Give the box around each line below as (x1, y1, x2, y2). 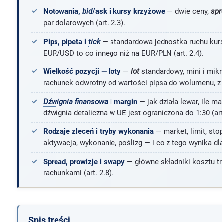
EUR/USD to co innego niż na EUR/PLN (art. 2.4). (43, 48, 204, 57)
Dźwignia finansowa (43, 97, 108, 106)
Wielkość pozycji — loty (43, 67, 121, 76)
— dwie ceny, (165, 7, 211, 16)
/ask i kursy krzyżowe (92, 7, 165, 16)
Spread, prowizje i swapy (43, 157, 125, 166)
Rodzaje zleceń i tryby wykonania (43, 127, 154, 136)
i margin (108, 97, 137, 106)
